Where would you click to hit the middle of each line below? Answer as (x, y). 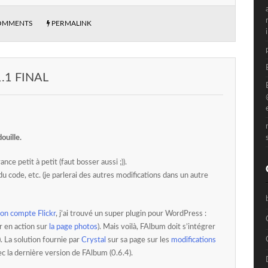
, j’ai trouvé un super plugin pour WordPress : (131, 214)
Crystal (94, 240)
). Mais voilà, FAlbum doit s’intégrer (156, 227)
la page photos (73, 227)
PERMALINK (71, 23)
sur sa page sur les (138, 240)
